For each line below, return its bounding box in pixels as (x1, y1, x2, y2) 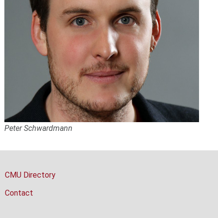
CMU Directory (4, 170, 55, 180)
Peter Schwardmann (4, 124, 73, 133)
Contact (4, 188, 33, 198)
